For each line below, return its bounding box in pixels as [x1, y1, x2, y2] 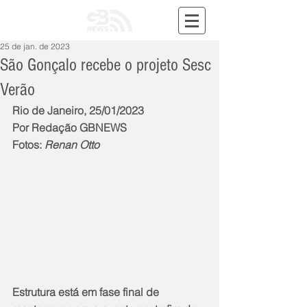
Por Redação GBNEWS [12, 121, 127, 134]
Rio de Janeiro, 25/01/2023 [12, 103, 144, 117]
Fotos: [12, 138, 45, 151]
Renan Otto [45, 138, 99, 151]
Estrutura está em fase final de [12, 284, 162, 299]
